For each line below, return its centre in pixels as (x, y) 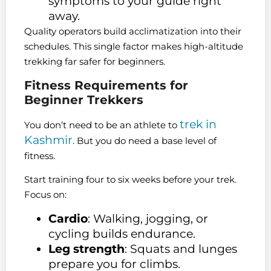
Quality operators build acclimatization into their (133, 31)
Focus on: (45, 195)
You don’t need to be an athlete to (102, 125)
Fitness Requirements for (106, 85)
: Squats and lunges (181, 249)
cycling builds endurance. (122, 233)
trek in (198, 124)
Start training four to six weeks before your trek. (130, 180)
